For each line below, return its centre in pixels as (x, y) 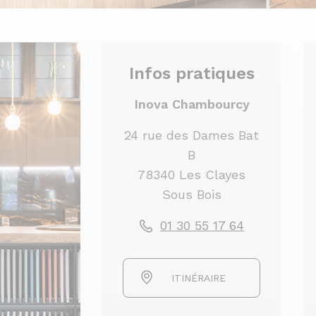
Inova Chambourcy (192, 104)
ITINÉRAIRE (199, 278)
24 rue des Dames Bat (192, 135)
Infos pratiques (192, 73)
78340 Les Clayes (192, 175)
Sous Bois (192, 194)
